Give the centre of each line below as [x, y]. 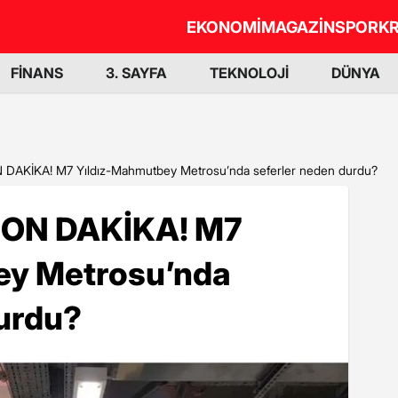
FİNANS [37, 73]
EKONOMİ [224, 27]
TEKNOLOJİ [249, 73]
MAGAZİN [298, 27]
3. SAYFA [136, 73]
